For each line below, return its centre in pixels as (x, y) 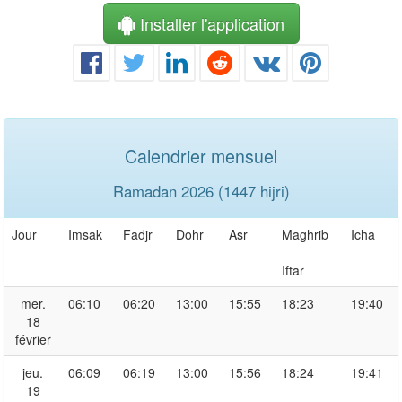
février (33, 339)
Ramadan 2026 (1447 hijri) (201, 191)
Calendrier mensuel (201, 155)
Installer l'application (210, 23)
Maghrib (305, 234)
